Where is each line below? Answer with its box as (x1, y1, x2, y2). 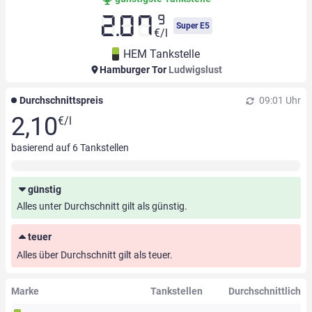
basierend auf (11, 142, 72, 154)
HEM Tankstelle (123, 47, 200, 61)
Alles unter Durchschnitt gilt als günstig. (17, 201, 187, 212)
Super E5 (176, 21, 210, 31)
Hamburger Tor (97, 64, 169, 76)
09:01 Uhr (257, 95, 301, 107)
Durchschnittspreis (19, 95, 103, 107)
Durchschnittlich (228, 286, 301, 297)
